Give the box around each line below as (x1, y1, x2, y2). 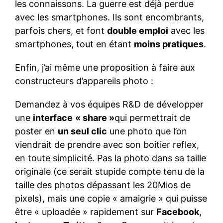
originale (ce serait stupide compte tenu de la (15, 166, 205, 177)
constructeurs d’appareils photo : (15, 76, 153, 87)
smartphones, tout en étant (15, 39, 134, 50)
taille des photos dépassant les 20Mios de (15, 180, 191, 191)
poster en (15, 126, 58, 137)
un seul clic (58, 126, 107, 137)
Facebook (156, 207, 199, 218)
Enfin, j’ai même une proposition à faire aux (15, 62, 195, 73)
